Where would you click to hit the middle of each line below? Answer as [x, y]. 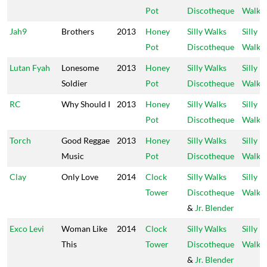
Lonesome [80, 68]
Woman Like [84, 229]
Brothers [78, 31]
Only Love [80, 177]
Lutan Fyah [30, 68]
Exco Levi [27, 229]
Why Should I [86, 104]
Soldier [74, 83]
